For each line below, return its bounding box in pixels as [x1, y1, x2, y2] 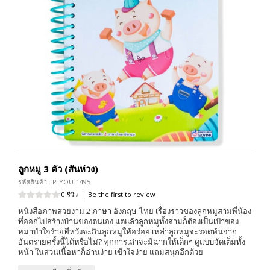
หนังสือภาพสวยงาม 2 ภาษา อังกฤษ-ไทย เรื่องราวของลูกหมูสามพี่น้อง [18, 205, 251, 216]
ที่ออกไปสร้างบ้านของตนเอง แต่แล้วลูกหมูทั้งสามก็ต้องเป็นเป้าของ [18, 215, 239, 227]
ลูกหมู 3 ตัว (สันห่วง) [18, 162, 98, 175]
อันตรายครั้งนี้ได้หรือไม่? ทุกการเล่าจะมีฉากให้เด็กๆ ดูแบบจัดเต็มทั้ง [18, 236, 245, 247]
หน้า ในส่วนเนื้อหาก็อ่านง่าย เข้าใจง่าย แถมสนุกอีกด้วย [18, 246, 203, 257]
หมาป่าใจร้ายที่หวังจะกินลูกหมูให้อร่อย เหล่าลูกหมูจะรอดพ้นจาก [18, 225, 237, 237]
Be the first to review [88, 189, 155, 199]
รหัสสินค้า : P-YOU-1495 [18, 177, 90, 186]
